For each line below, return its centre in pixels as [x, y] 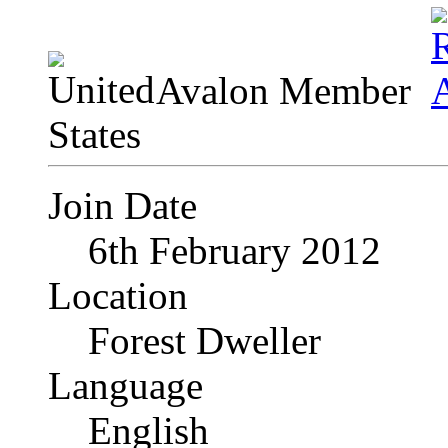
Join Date [122, 205]
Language [125, 385]
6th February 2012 [234, 250]
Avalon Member [288, 90]
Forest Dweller [204, 340]
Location [118, 295]
